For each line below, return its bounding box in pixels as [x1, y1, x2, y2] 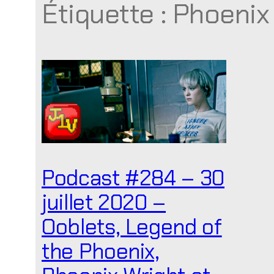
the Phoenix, [42, 237, 160, 266]
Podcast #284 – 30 [42, 164, 225, 193]
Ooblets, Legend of [42, 213, 222, 242]
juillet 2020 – [42, 188, 166, 217]
